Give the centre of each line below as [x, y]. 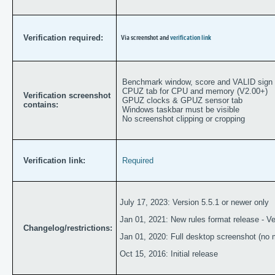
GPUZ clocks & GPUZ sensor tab [181, 101]
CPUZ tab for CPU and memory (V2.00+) [194, 91]
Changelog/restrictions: [68, 228]
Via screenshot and [145, 38]
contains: [40, 105]
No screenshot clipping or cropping [183, 119]
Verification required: [63, 38]
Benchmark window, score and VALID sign [196, 82]
